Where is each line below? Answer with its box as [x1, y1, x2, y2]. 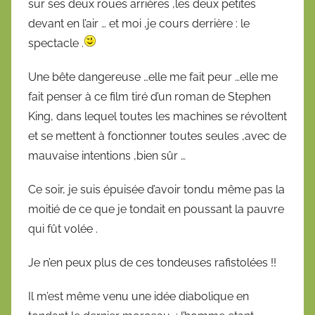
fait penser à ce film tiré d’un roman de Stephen [28, 90, 271, 104]
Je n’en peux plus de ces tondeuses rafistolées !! [28, 256, 276, 270]
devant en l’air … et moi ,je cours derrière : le [28, 17, 250, 31]
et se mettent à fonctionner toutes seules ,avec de [28, 129, 286, 143]
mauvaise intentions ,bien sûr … [28, 149, 186, 163]
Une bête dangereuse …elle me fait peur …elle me [28, 70, 278, 84]
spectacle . [28, 37, 84, 51]
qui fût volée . [28, 222, 98, 236]
